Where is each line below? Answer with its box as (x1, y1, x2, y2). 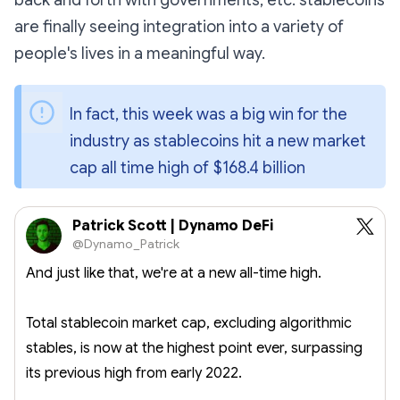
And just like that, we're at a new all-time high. (26, 264, 321, 283)
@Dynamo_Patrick (72, 236, 179, 253)
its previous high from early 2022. (26, 364, 242, 383)
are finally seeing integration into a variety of (14, 17, 344, 37)
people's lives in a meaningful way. (14, 44, 265, 64)
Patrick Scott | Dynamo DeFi (72, 217, 273, 236)
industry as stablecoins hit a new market (70, 131, 366, 152)
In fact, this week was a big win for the (70, 104, 347, 125)
